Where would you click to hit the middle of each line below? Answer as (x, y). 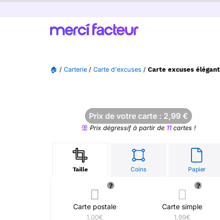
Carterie (75, 69)
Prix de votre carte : (126, 116)
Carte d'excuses (117, 69)
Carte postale (95, 206)
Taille (80, 169)
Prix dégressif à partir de (127, 128)
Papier (197, 169)
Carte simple (182, 206)
